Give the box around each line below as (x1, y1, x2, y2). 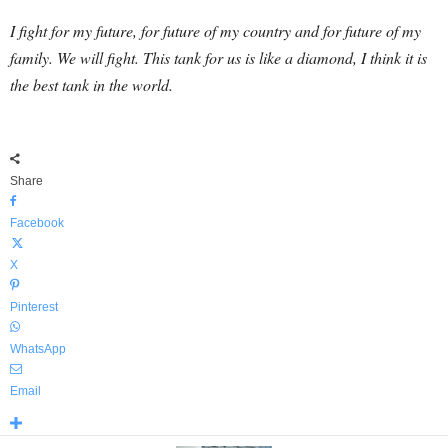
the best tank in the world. (10, 74, 173, 95)
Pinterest (10, 300, 58, 314)
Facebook (10, 216, 64, 230)
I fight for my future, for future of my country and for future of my (10, 20, 421, 41)
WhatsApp (10, 342, 66, 356)
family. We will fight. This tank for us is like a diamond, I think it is (10, 47, 427, 68)
